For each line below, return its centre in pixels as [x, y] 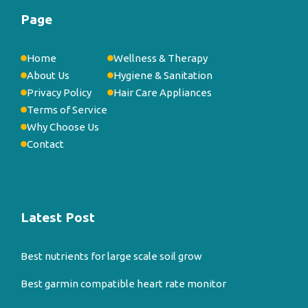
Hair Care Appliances [163, 92]
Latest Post [58, 217]
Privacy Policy [59, 92]
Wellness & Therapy [161, 58]
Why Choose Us [63, 126]
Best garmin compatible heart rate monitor [123, 283]
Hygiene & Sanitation [163, 75]
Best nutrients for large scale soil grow [111, 256]
